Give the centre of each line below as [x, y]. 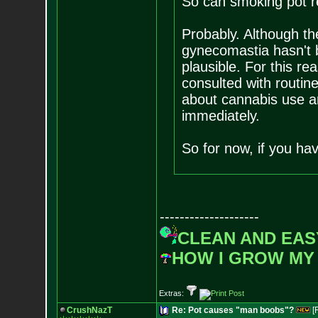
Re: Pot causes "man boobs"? [232, 310]
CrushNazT [89, 310]
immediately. [220, 116]
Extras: [172, 293]
